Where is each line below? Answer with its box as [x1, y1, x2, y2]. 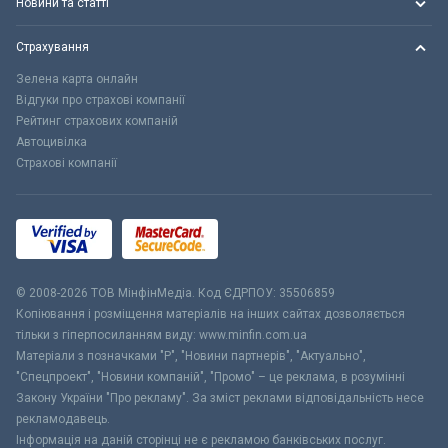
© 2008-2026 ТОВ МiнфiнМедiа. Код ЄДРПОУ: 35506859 [16, 286, 335, 300]
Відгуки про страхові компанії [16, 93, 185, 107]
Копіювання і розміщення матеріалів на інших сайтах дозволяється [16, 307, 405, 321]
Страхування [16, 40, 89, 54]
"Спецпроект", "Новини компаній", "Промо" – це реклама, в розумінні [16, 370, 405, 384]
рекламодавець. [16, 412, 110, 426]
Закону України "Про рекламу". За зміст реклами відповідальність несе [16, 391, 424, 405]
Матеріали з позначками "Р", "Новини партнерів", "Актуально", [16, 349, 366, 363]
